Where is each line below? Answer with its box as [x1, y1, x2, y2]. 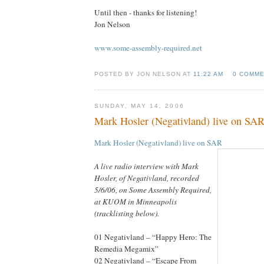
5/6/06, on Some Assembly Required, [94, 184, 212, 195]
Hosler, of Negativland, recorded [94, 172, 199, 183]
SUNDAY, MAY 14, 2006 [94, 102, 184, 109]
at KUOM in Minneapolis [94, 196, 177, 207]
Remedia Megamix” [94, 243, 159, 254]
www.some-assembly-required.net [94, 42, 202, 53]
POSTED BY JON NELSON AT [94, 70, 194, 77]
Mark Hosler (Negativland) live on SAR [94, 137, 222, 148]
